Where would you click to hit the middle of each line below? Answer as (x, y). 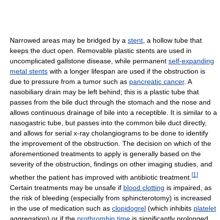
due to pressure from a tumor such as (69, 81)
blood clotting (144, 187)
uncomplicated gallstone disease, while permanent (89, 61)
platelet (205, 208)
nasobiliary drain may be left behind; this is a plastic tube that (104, 92)
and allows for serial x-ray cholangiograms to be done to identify (109, 133)
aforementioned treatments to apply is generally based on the (105, 153)
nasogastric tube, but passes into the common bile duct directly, (108, 123)
